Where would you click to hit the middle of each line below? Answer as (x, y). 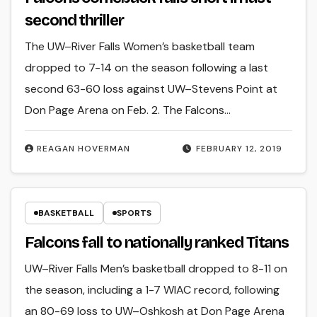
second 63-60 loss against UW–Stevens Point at (151, 89)
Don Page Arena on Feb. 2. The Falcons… (128, 110)
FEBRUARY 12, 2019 (239, 149)
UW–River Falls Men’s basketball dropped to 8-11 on (156, 268)
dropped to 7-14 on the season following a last (147, 68)
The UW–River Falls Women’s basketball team (140, 47)
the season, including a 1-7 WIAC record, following (152, 289)
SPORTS (134, 213)
